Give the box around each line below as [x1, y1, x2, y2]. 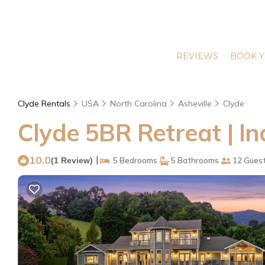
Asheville [178, 98, 212, 109]
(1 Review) [51, 156, 93, 165]
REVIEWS [176, 51, 218, 62]
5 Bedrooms [109, 156, 157, 165]
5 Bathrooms [169, 156, 219, 165]
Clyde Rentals [18, 98, 73, 109]
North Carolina [110, 98, 167, 109]
